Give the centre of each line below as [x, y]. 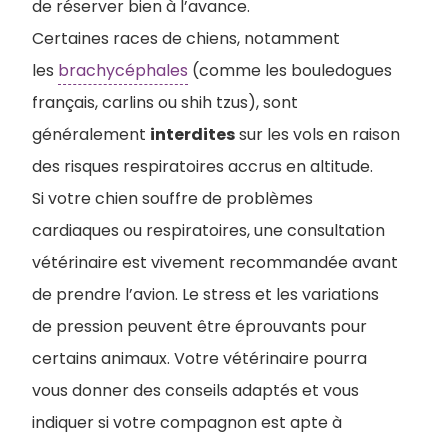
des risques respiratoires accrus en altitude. [202, 166]
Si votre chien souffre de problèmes [172, 198]
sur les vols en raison [317, 134]
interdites [192, 134]
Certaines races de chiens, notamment [186, 38]
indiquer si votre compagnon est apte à [187, 422]
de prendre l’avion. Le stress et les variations [205, 294]
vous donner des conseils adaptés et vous [195, 390]
